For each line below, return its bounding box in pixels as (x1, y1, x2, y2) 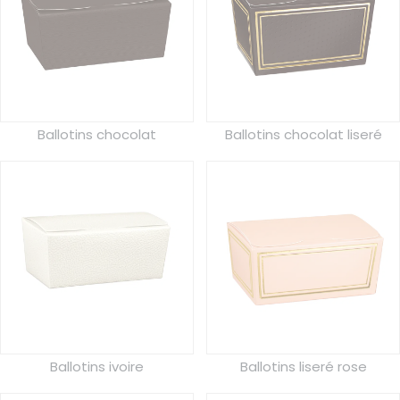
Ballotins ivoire (50, 357, 144, 377)
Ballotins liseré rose (239, 357, 367, 377)
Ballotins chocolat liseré (224, 125, 382, 145)
